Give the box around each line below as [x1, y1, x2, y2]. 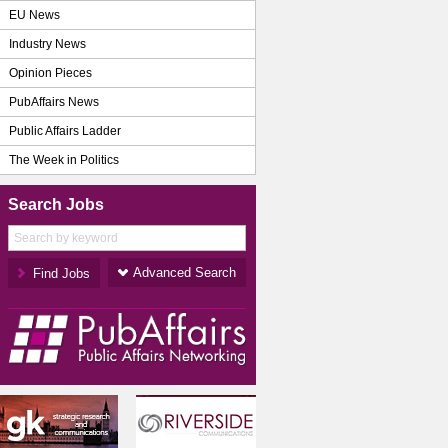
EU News [9, 8, 60, 22]
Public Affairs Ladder [9, 124, 121, 138]
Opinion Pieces [9, 66, 92, 80]
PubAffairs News [9, 95, 99, 109]
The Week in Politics [9, 153, 119, 167]
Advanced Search [133, 265, 236, 280]
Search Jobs [8, 196, 104, 213]
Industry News [9, 37, 86, 51]
